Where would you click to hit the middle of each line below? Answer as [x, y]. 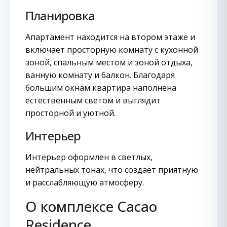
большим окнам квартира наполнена [101, 88]
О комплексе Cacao [91, 206]
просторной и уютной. [70, 113]
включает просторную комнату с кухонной [112, 50]
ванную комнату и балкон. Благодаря [100, 75]
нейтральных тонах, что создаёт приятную [112, 170]
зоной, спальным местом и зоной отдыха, [109, 62]
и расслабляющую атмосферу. [85, 182]
